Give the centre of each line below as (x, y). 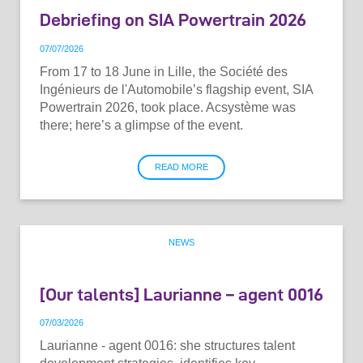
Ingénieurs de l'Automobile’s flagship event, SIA (176, 89)
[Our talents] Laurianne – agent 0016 (181, 294)
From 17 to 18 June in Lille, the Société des (164, 71)
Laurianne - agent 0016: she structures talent (167, 346)
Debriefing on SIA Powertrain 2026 (173, 19)
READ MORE (181, 167)
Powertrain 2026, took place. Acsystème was (168, 107)
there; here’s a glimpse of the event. (141, 125)
